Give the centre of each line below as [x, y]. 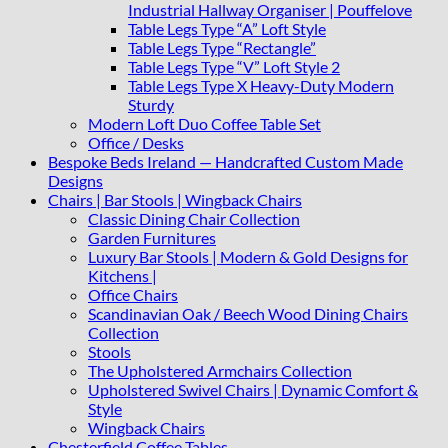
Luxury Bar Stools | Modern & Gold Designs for [248, 257]
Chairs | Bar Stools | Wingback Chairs [175, 200]
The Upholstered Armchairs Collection [220, 371]
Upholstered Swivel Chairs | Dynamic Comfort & [253, 390]
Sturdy [151, 105]
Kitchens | [122, 276]
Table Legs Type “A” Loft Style [227, 29]
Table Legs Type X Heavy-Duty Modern [261, 86]
